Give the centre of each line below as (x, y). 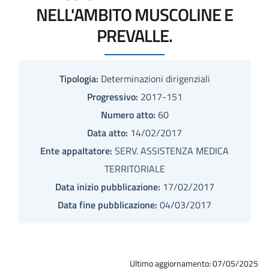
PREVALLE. (134, 35)
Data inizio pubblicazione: (107, 186)
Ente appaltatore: (76, 150)
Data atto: (107, 132)
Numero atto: (128, 114)
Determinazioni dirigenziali (154, 78)
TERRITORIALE (134, 168)
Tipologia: (79, 78)
